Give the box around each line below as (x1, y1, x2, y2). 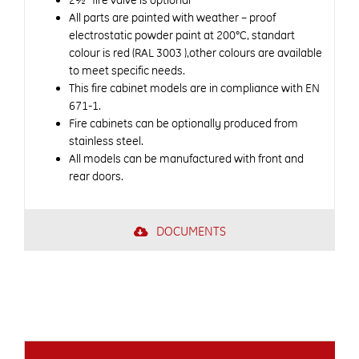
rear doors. (69, 169, 123, 184)
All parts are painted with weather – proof (69, 10, 276, 26)
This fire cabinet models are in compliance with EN (69, 81, 320, 96)
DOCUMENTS (155, 224, 226, 240)
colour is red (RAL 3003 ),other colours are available (69, 46, 322, 61)
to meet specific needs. (69, 63, 185, 79)
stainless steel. (69, 134, 143, 149)
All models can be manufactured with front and (69, 151, 304, 167)
